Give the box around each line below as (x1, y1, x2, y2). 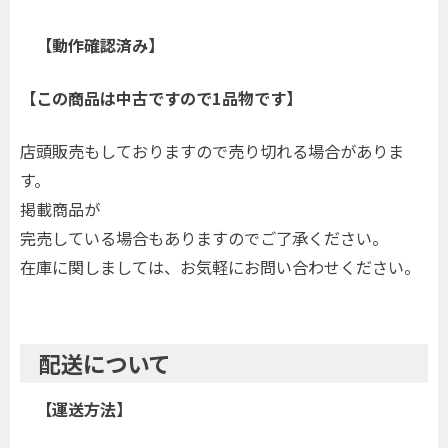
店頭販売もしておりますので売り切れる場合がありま (20, 139, 404, 164)
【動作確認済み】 (20, 32, 164, 57)
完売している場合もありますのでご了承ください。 (20, 226, 388, 251)
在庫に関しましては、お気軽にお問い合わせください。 (20, 255, 420, 280)
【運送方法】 (20, 397, 132, 422)
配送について (38, 347, 170, 380)
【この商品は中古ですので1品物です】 (20, 85, 302, 110)
